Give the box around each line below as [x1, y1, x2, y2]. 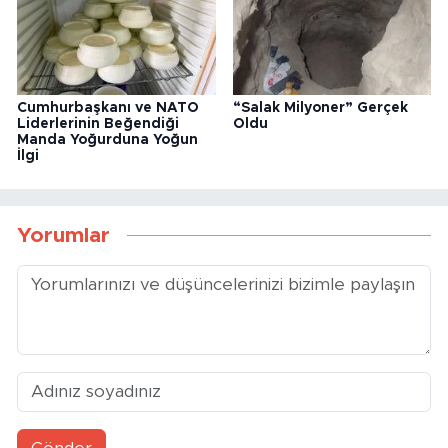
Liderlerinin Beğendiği [17, 116, 179, 131]
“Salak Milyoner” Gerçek [232, 100, 408, 115]
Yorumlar [17, 225, 110, 247]
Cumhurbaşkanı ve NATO [17, 100, 199, 115]
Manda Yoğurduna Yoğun [17, 132, 198, 147]
